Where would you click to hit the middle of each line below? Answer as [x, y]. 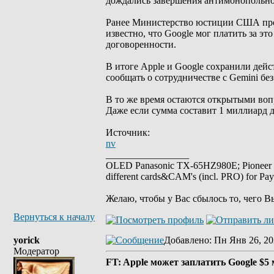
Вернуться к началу [54, 217]
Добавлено [187, 240]
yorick [27, 240]
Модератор [36, 251]
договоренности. [141, 44]
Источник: [128, 132]
